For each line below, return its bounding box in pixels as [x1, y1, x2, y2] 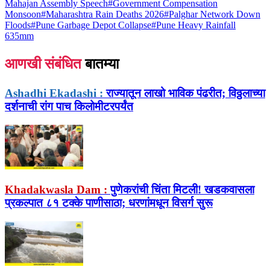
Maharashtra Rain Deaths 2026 [46, 9, 164, 20]
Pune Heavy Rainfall [156, 20, 236, 31]
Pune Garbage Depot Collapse [36, 20, 151, 31]
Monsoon [5, 9, 41, 20]
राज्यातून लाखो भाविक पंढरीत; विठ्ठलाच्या [103, 87, 265, 100]
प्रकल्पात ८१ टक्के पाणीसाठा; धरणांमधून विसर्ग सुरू [5, 196, 213, 209]
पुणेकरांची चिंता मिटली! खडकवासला [107, 183, 254, 196]
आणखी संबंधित [5, 56, 81, 72]
